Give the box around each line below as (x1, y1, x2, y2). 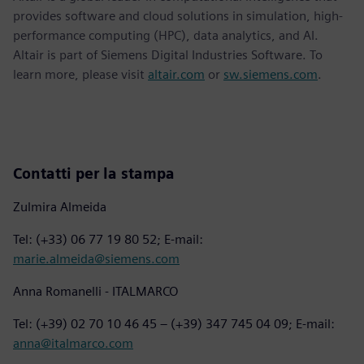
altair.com (148, 66, 205, 82)
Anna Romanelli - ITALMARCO (13, 283, 179, 299)
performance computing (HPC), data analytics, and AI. (13, 27, 318, 43)
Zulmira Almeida (13, 198, 106, 214)
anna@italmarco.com (13, 335, 133, 351)
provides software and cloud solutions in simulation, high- (13, 7, 343, 24)
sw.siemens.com (223, 66, 318, 82)
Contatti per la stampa (13, 164, 175, 182)
